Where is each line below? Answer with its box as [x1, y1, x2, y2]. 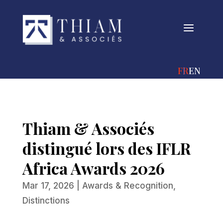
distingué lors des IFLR [22, 137, 191, 159]
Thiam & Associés [22, 117, 154, 139]
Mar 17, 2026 [22, 180, 74, 191]
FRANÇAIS [178, 64, 222, 77]
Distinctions [22, 195, 70, 206]
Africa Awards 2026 [22, 157, 165, 179]
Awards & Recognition [82, 180, 173, 191]
